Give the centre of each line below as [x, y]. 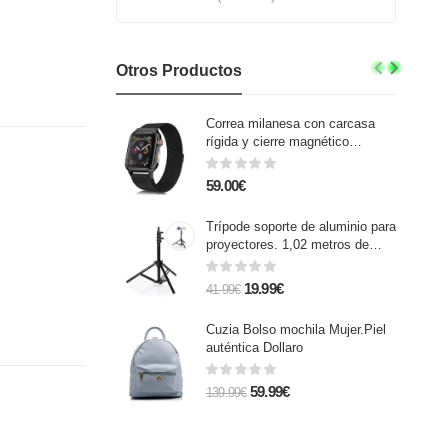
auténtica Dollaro [254, 347]
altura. [223, 262]
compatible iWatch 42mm [279, 159]
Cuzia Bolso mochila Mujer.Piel [295, 329]
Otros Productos [179, 70]
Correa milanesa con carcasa [290, 123]
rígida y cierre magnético [277, 141]
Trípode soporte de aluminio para [300, 226]
